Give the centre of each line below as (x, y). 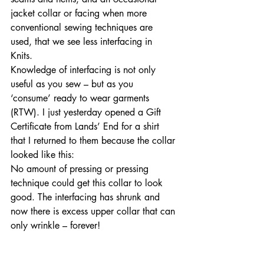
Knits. (23, 56)
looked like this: (44, 155)
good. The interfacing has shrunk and (87, 197)
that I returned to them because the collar (94, 141)
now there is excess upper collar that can (94, 211)
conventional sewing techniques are (83, 27)
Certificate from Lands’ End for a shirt (86, 126)
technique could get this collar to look (88, 183)
